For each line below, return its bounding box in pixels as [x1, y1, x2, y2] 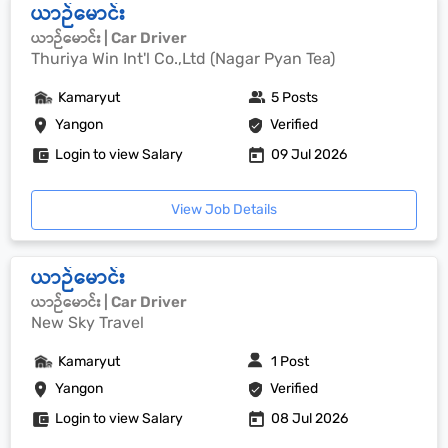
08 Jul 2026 [271, 410, 349, 427]
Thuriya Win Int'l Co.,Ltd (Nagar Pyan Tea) [31, 49, 335, 68]
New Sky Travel [31, 313, 144, 332]
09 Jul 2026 [271, 146, 348, 163]
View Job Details [171, 201, 277, 218]
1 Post [271, 353, 310, 370]
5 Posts [271, 89, 319, 106]
